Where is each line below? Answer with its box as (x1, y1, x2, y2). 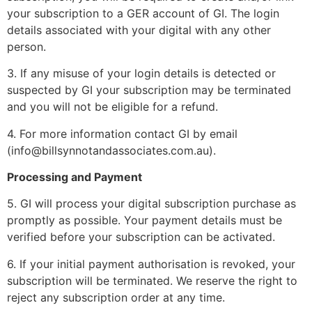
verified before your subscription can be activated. (7, 230, 275, 244)
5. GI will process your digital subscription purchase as (7, 196, 296, 211)
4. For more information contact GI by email (7, 126, 237, 141)
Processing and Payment (7, 169, 142, 184)
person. (7, 39, 46, 54)
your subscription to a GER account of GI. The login (7, 6, 279, 20)
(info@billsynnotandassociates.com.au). (7, 143, 216, 157)
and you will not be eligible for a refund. (7, 100, 218, 114)
